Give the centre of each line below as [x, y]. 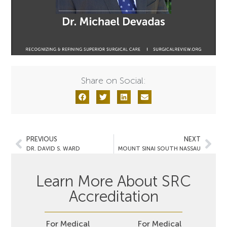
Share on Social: [113, 80]
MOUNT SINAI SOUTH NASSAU [159, 148]
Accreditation [113, 196]
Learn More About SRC [113, 181]
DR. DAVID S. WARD [53, 148]
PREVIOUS [42, 139]
